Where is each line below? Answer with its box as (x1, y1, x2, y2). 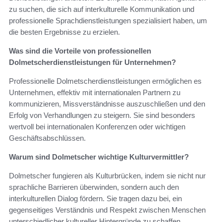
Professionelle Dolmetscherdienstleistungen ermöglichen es (9, 77, 202, 86)
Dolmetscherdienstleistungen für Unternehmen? (9, 58, 176, 67)
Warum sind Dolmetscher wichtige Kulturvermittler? (9, 153, 189, 162)
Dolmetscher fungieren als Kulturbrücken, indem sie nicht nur (9, 171, 206, 180)
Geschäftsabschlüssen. (9, 134, 86, 143)
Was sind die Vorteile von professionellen (9, 47, 151, 55)
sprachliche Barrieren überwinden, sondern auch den (9, 183, 179, 192)
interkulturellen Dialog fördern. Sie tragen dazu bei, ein (9, 194, 182, 203)
